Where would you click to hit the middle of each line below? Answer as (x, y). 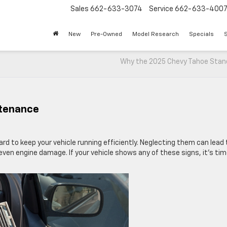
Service (161, 9)
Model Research (156, 35)
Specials (201, 35)
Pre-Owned (106, 35)
